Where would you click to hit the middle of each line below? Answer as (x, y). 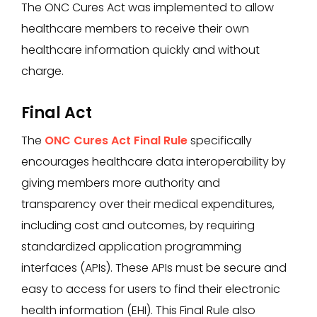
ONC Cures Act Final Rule (116, 140)
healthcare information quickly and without (140, 50)
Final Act (57, 113)
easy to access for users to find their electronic (151, 289)
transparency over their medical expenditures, (148, 204)
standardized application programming (131, 247)
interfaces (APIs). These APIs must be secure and (154, 268)
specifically (220, 140)
